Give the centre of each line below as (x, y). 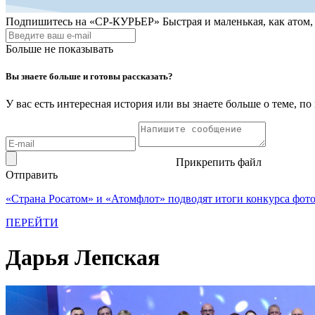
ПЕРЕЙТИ (32, 223)
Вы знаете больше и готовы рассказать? (89, 77)
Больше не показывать (59, 49)
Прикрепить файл (219, 162)
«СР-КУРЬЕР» (124, 21)
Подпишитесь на (46, 21)
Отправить (32, 175)
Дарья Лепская (83, 257)
